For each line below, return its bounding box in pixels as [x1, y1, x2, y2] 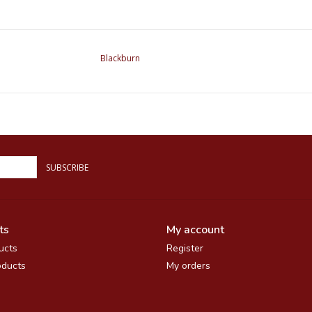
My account [166, 221, 224, 237]
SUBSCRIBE [46, 161, 88, 173]
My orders [166, 258, 210, 272]
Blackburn [100, 52, 140, 64]
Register [166, 241, 203, 255]
